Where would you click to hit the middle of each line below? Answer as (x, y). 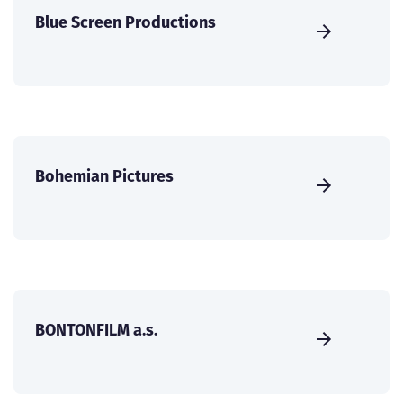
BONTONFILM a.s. (96, 330)
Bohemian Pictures (104, 176)
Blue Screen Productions (125, 22)
